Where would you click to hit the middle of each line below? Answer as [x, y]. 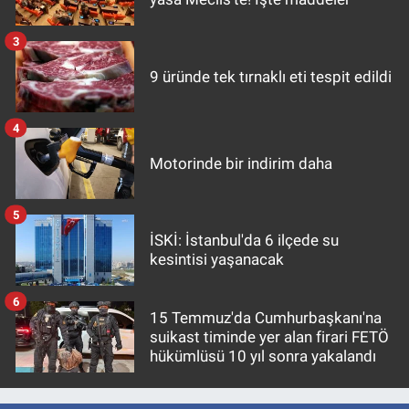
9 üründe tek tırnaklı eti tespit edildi [271, 76]
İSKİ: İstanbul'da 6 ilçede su [244, 241]
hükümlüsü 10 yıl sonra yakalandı [263, 356]
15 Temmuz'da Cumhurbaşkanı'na [266, 317]
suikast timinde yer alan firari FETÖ [269, 336]
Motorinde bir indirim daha [241, 163]
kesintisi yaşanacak [217, 260]
